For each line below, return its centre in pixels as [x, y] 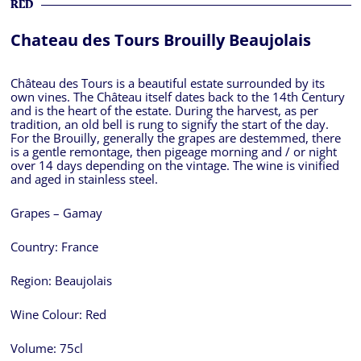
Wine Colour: [48, 315]
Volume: [35, 349]
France [79, 247]
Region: [32, 281]
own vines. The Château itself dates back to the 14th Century [177, 98]
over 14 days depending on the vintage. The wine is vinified [174, 166]
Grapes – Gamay [56, 214]
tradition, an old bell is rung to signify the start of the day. [171, 125]
